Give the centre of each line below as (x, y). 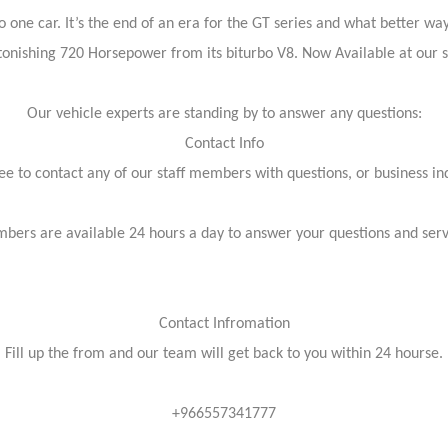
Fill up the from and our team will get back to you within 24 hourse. (224, 354)
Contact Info (224, 144)
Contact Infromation (224, 324)
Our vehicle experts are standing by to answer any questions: (224, 114)
